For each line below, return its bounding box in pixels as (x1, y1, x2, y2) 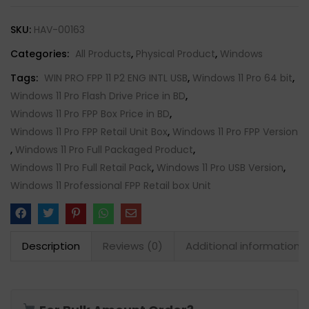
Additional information (186, 239, 300, 253)
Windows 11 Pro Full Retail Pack (10, 161, 152, 175)
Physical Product (136, 47, 215, 61)
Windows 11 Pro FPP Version (172, 125, 298, 139)
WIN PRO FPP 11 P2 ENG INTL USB (44, 71, 188, 85)
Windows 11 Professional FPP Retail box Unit (10, 179, 211, 192)
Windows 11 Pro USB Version (157, 161, 283, 175)
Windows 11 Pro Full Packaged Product (15, 143, 193, 157)
